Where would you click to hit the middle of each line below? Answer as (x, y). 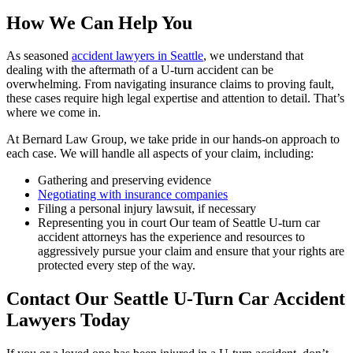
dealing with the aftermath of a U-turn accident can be (140, 70)
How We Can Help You (99, 22)
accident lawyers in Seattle (137, 56)
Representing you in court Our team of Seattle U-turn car (179, 223)
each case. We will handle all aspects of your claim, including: (160, 154)
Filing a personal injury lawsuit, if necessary (147, 209)
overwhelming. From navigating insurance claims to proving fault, (170, 84)
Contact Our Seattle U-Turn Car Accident (176, 299)
